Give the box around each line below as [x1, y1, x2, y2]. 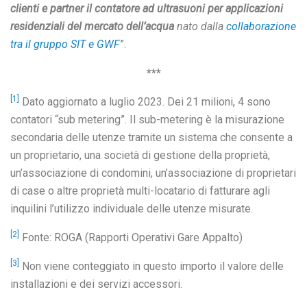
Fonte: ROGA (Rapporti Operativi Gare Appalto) [19, 231, 243, 244]
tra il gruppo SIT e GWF [10, 38, 120, 51]
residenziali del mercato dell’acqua [10, 20, 174, 33]
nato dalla [174, 20, 226, 33]
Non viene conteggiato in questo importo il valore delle [19, 260, 284, 273]
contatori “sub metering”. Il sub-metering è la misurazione [10, 113, 284, 126]
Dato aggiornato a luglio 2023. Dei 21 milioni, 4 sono [19, 95, 271, 108]
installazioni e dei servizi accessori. [10, 278, 182, 291]
